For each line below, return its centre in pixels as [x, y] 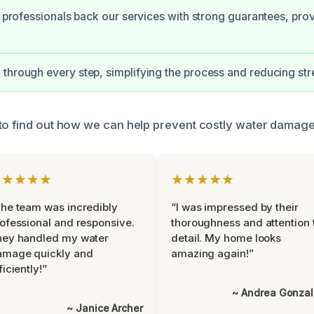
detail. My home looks [226, 238]
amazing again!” [212, 253]
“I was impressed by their [235, 207]
